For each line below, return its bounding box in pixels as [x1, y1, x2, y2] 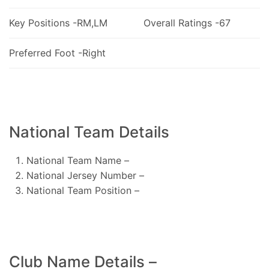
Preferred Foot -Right [9, 46, 106, 59]
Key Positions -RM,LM [9, 16, 107, 29]
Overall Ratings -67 [143, 16, 231, 29]
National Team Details [9, 122, 169, 141]
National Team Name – [26, 154, 129, 166]
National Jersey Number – [26, 169, 144, 181]
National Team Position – [26, 184, 139, 196]
